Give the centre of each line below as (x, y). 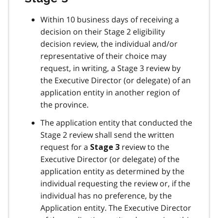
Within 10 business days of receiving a (110, 19)
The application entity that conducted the (116, 122)
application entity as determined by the (112, 171)
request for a (65, 147)
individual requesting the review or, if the (115, 183)
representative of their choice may (103, 56)
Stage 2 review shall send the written (107, 135)
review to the (145, 147)
